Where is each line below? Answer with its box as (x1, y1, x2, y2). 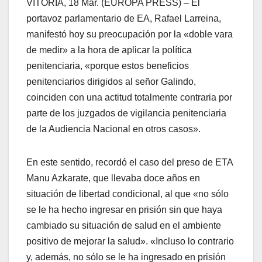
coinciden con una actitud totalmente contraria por (26, 92, 232, 103)
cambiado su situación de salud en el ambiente (26, 220, 221, 231)
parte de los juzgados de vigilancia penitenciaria (26, 108, 226, 119)
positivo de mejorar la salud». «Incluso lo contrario (26, 236, 234, 247)
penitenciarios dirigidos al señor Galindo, (26, 77, 196, 87)
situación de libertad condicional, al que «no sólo (26, 189, 229, 199)
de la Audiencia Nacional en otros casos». (26, 124, 201, 135)
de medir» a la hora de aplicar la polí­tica (26, 45, 192, 56)
